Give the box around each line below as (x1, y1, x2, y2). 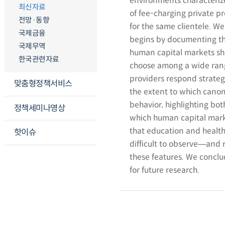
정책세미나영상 (14, 102, 65, 114)
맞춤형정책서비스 (14, 78, 72, 89)
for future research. (129, 165, 199, 175)
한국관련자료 (18, 55, 59, 64)
